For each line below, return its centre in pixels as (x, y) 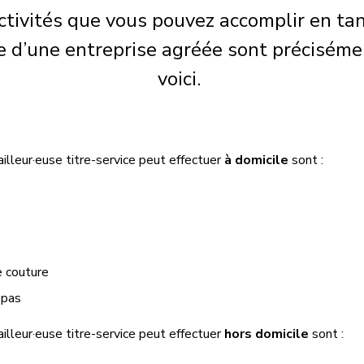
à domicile (257, 160)
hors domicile (267, 334)
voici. (182, 79)
